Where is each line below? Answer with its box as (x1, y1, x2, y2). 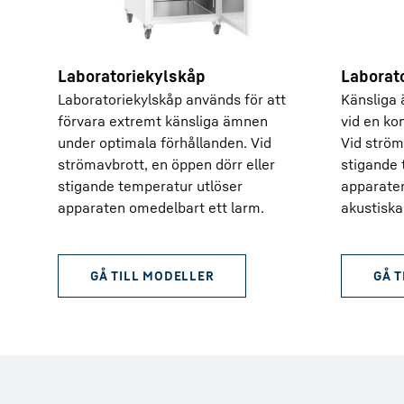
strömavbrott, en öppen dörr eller (58, 155, 275, 173)
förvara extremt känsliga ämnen (58, 112, 268, 130)
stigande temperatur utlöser (58, 177, 243, 195)
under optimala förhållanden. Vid (58, 133, 271, 151)
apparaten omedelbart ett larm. (58, 198, 264, 216)
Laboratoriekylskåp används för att (58, 90, 286, 108)
